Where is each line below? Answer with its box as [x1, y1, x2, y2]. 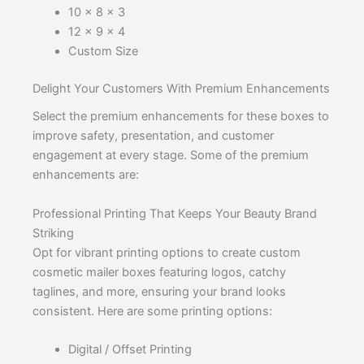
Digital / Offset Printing [67, 341, 192, 357]
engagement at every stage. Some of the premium [32, 148, 309, 163]
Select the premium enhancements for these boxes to [32, 109, 329, 124]
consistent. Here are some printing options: [32, 303, 272, 318]
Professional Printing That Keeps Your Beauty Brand [32, 206, 317, 221]
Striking [32, 225, 74, 240]
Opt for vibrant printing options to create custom [32, 245, 301, 260]
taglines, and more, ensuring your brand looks [32, 284, 286, 299]
